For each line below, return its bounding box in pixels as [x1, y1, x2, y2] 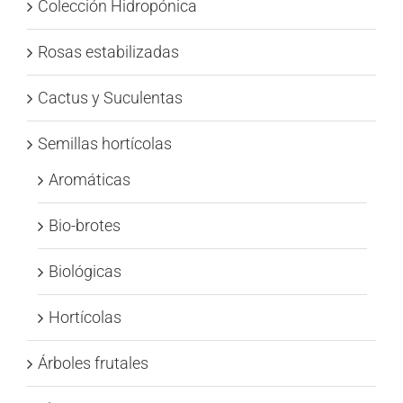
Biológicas [49, 262, 121, 282]
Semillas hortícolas [38, 134, 172, 154]
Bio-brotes [49, 216, 121, 236]
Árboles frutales [38, 354, 148, 373]
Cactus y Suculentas [38, 88, 183, 108]
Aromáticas [49, 170, 130, 190]
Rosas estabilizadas [38, 42, 179, 62]
